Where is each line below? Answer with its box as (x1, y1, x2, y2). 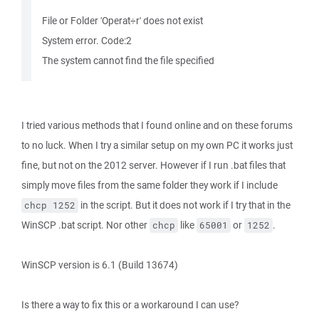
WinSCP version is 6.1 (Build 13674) (21, 258, 178, 271)
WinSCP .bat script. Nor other (21, 219, 150, 231)
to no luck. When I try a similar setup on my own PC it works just (21, 139, 293, 152)
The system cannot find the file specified (42, 54, 214, 67)
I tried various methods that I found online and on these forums (21, 119, 293, 132)
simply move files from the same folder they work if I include (21, 179, 278, 192)
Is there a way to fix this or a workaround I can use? (21, 298, 239, 311)
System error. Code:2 (42, 34, 132, 47)
